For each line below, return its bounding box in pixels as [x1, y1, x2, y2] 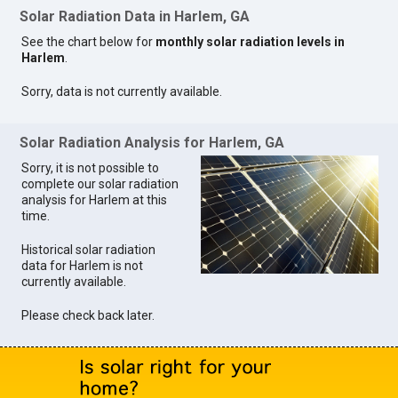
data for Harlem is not [21, 258, 144, 273]
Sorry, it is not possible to [21, 160, 160, 175]
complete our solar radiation [21, 176, 179, 191]
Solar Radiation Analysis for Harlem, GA [20, 133, 285, 151]
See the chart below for [21, 35, 156, 50]
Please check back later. [21, 307, 155, 322]
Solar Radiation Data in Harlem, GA [20, 8, 251, 26]
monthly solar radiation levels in [155, 35, 346, 50]
